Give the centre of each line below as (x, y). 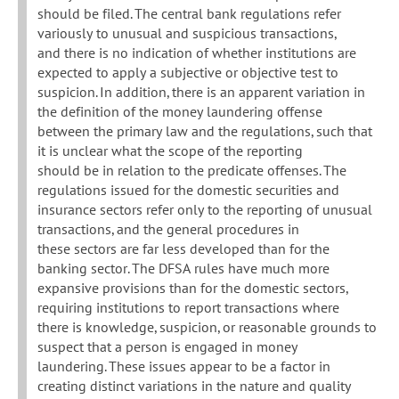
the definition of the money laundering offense (180, 112)
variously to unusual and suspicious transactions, (187, 33)
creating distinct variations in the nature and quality (194, 386)
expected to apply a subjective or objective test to (188, 73)
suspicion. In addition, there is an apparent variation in (201, 92)
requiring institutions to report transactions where (188, 308)
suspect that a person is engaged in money (167, 347)
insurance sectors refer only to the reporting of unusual (205, 210)
